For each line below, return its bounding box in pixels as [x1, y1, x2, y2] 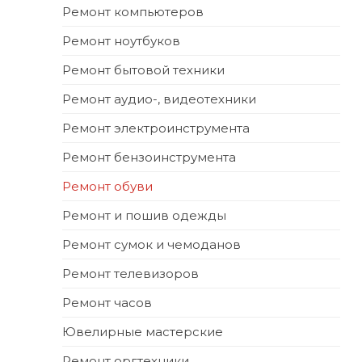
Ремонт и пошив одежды [62, 207, 226, 223]
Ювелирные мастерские [62, 323, 223, 339]
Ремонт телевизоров [62, 265, 199, 281]
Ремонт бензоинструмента [62, 149, 236, 165]
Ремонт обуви [62, 178, 153, 194]
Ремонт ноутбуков [62, 32, 180, 48]
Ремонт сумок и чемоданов [62, 236, 241, 252]
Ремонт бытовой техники [62, 61, 225, 78]
